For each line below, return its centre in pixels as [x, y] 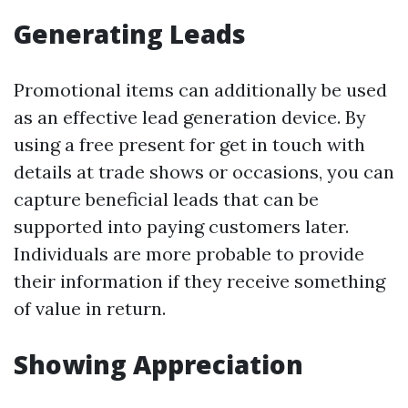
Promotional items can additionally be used [200, 90]
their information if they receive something [199, 281]
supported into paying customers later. [181, 226]
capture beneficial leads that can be [166, 199]
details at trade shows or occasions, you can [204, 172]
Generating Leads [130, 34]
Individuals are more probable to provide [189, 254]
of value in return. [90, 308]
